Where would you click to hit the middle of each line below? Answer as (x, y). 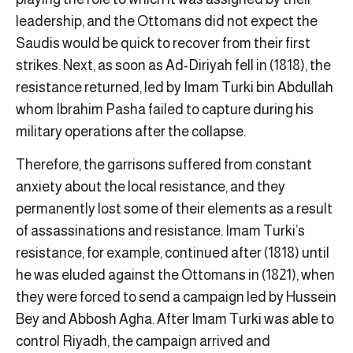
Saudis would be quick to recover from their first (163, 43)
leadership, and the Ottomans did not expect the (167, 21)
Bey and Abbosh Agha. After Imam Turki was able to (175, 320)
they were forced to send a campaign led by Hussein (176, 297)
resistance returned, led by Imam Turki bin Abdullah (175, 87)
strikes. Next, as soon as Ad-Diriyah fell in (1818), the (173, 65)
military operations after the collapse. (131, 132)
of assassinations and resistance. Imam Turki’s (160, 231)
